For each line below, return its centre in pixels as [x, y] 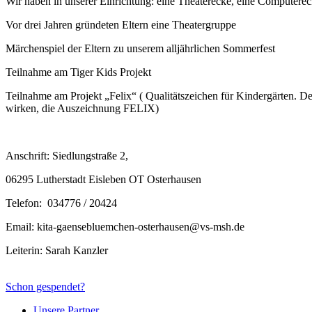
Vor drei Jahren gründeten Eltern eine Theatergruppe [121, 24]
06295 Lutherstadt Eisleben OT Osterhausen [103, 179]
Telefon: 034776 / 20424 [61, 203]
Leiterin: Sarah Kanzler [57, 250]
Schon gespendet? [45, 286]
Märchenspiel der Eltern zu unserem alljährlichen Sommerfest [140, 48]
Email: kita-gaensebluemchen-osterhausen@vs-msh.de [125, 226]
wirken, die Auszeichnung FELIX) [82, 108]
